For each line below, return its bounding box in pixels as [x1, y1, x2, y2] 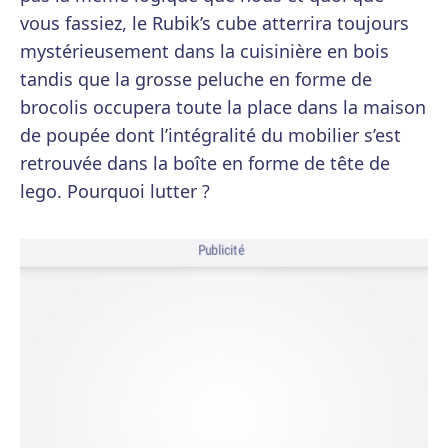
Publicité [197, 241, 245, 260]
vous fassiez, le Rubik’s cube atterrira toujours [20, 11, 409, 36]
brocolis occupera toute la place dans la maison [20, 95, 426, 120]
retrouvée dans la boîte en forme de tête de [20, 151, 390, 176]
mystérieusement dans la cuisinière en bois [20, 39, 389, 64]
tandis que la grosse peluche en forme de [20, 67, 372, 92]
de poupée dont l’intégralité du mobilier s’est [20, 123, 401, 148]
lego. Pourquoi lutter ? [20, 179, 210, 204]
